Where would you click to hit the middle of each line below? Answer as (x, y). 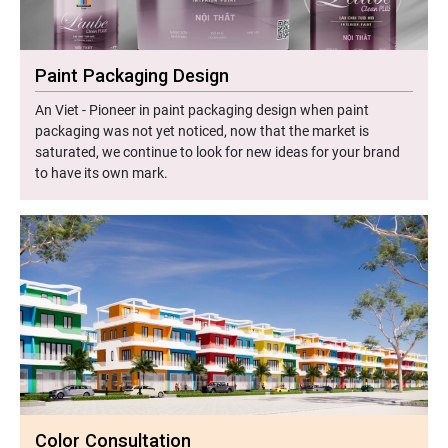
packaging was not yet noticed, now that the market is (202, 130)
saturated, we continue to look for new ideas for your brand (217, 151)
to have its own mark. (101, 172)
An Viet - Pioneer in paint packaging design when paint (202, 109)
